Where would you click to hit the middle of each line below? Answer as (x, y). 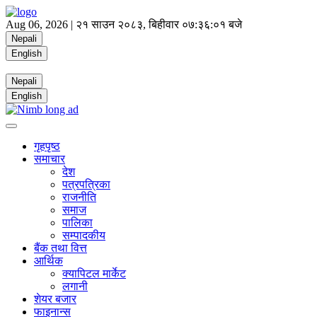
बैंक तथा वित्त (60, 248)
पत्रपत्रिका (86, 184)
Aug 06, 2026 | (41, 24)
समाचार (50, 159)
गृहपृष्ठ (47, 146)
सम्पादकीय (84, 235)
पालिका (77, 223)
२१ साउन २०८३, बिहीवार (127, 24)
